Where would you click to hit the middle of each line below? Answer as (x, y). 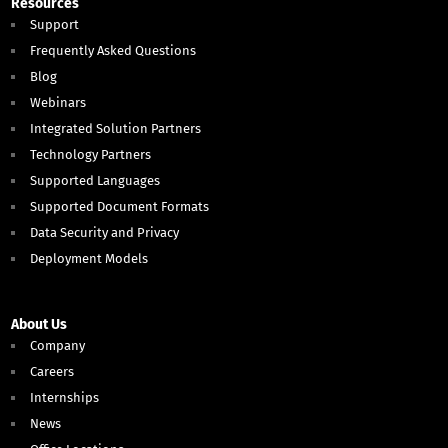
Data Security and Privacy (105, 233)
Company (58, 346)
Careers (52, 372)
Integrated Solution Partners (116, 129)
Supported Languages (95, 181)
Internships (65, 398)
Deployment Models (89, 259)
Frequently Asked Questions (113, 51)
